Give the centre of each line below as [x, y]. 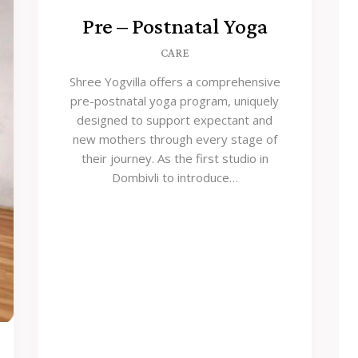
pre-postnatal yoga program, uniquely [175, 101]
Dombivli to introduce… [175, 178]
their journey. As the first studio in [175, 159]
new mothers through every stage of [175, 139]
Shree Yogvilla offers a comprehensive [175, 82]
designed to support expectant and [175, 120]
